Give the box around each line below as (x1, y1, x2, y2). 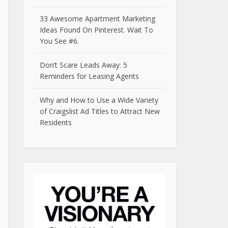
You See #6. (40, 36, 79, 46)
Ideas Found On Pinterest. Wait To (40, 25, 153, 35)
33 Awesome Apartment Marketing (40, 14, 155, 23)
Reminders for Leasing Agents (40, 71, 139, 81)
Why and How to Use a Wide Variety (40, 95, 158, 105)
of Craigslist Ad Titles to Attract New (40, 106, 160, 116)
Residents (40, 118, 72, 127)
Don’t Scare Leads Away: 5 (40, 60, 127, 70)
